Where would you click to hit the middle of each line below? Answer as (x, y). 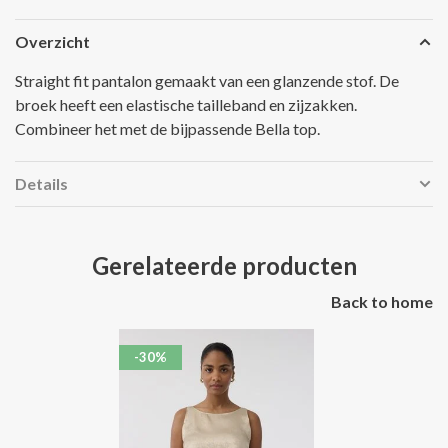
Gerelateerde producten (224, 266)
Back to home (382, 302)
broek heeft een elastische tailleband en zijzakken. (186, 105)
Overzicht (52, 42)
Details (41, 184)
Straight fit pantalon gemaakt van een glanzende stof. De (207, 81)
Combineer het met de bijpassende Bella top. (167, 129)
